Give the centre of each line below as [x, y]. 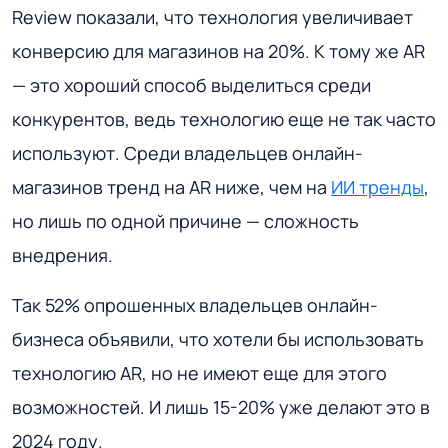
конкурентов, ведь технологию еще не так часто [224, 118]
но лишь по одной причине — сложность [185, 220]
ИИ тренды [377, 186]
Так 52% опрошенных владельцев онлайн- [195, 304]
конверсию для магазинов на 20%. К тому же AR [218, 50]
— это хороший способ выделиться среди [191, 84]
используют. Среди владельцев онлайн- [187, 152]
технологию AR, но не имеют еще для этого [199, 372]
